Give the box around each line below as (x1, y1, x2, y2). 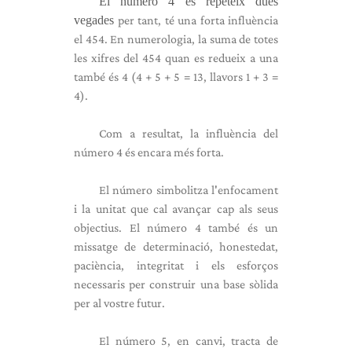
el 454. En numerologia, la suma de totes (74, 32, 278, 46)
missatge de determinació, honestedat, (74, 240, 278, 253)
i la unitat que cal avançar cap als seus (74, 202, 278, 215)
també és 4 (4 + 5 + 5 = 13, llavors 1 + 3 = (74, 70, 278, 83)
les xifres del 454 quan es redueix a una (74, 51, 278, 64)
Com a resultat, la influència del (99, 126, 278, 140)
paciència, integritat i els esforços (74, 258, 278, 272)
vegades (74, 13, 114, 27)
